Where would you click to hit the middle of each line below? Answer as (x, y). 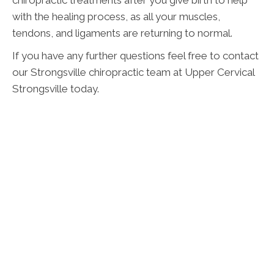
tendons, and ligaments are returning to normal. (122, 33)
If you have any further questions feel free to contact (135, 55)
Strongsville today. (56, 88)
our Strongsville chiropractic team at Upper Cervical (133, 72)
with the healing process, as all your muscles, (116, 16)
